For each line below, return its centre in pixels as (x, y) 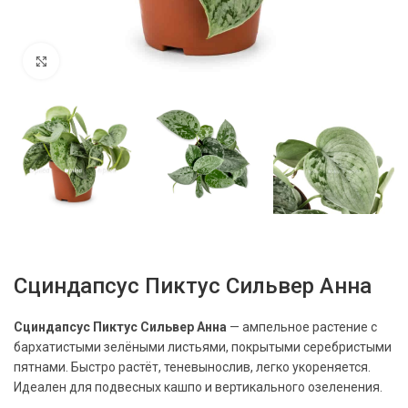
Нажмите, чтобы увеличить (152, 61)
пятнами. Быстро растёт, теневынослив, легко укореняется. (192, 367)
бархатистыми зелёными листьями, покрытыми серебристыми (203, 347)
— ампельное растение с (302, 326)
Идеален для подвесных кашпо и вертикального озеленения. (198, 387)
